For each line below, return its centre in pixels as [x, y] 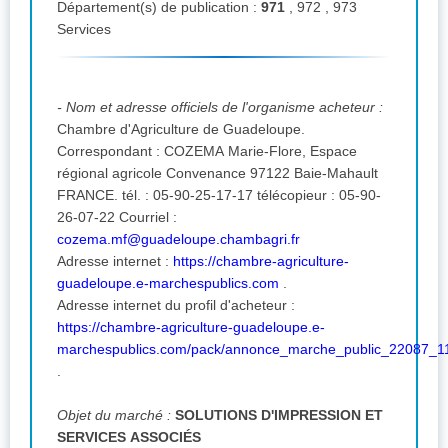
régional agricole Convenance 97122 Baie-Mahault [153, 172]
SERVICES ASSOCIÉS [129, 436]
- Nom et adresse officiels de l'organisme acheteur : [220, 106]
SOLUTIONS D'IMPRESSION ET [279, 414]
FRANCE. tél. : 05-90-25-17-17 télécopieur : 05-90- [89, 194]
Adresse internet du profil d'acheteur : [176, 304]
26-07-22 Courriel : [148, 216]
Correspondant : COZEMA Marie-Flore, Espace [183, 150]
